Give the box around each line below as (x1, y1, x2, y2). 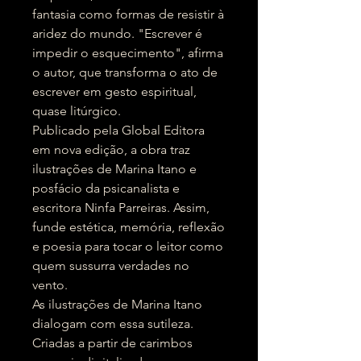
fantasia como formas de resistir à (32, 6, 224, 22)
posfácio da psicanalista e (32, 180, 180, 196)
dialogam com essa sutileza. (32, 316, 193, 331)
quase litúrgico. (32, 103, 121, 118)
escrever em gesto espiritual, (32, 84, 197, 99)
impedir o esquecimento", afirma (32, 45, 223, 60)
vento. (32, 277, 68, 293)
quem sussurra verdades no (32, 258, 189, 273)
